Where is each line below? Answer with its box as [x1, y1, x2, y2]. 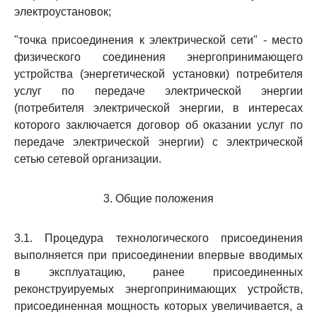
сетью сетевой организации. [14, 153, 161, 165]
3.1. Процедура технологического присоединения [14, 232, 303, 244]
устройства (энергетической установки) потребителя [14, 68, 303, 80]
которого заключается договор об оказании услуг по [14, 119, 303, 131]
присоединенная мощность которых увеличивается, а [14, 300, 303, 312]
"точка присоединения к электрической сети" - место [14, 34, 303, 46]
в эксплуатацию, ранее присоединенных [14, 266, 303, 278]
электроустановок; [14, 6, 111, 18]
